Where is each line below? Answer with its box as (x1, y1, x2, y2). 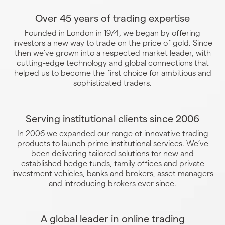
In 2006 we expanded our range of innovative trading (17, 128, 208, 138)
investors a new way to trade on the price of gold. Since (13, 38, 212, 48)
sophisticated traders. (73, 78, 152, 88)
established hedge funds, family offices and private (21, 158, 204, 168)
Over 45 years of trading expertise (35, 12, 190, 24)
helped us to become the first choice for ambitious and (14, 68, 211, 78)
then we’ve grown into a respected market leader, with (14, 48, 211, 58)
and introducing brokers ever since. (49, 178, 176, 188)
